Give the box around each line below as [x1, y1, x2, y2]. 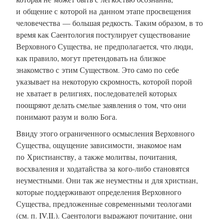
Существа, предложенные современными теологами [16, 198, 192, 209]
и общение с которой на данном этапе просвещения [16, 5, 191, 16]
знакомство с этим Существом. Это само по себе [16, 64, 179, 75]
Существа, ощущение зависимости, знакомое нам [16, 139, 181, 150]
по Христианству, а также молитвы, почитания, [16, 151, 177, 162]
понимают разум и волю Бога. [16, 111, 117, 122]
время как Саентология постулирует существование [16, 29, 190, 40]
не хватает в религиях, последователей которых [16, 88, 177, 98]
